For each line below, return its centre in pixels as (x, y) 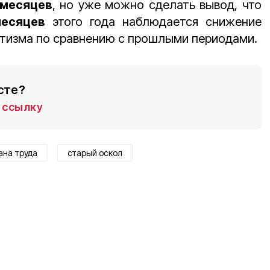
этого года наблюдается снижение (153, 22)
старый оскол (95, 153)
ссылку (22, 107)
